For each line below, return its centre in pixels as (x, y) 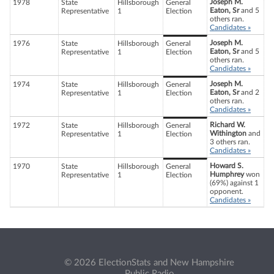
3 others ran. (230, 142)
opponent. (227, 192)
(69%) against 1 (234, 183)
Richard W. (228, 125)
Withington (228, 134)
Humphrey (227, 175)
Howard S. (227, 166)
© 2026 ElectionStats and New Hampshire (149, 262)
